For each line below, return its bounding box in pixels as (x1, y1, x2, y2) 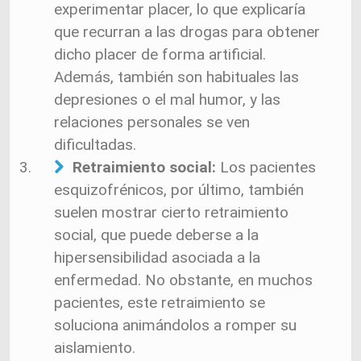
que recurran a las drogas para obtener (54, 23, 320, 41)
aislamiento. (54, 338, 135, 357)
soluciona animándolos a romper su (54, 316, 297, 334)
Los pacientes (215, 158, 316, 176)
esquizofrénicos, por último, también (54, 180, 304, 199)
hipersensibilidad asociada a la (54, 248, 260, 267)
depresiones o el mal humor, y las (54, 90, 280, 109)
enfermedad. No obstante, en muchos (54, 271, 313, 289)
